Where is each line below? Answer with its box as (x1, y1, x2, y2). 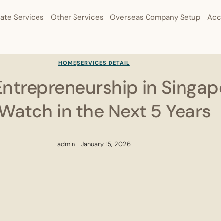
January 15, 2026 (80, 139, 131, 148)
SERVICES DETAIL (76, 59, 130, 66)
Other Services (50, 12, 104, 22)
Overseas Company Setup (110, 12, 201, 22)
